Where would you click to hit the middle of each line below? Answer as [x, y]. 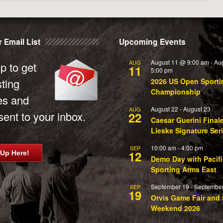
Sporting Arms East [184, 169]
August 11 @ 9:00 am [180, 62]
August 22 [165, 109]
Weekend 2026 [175, 208]
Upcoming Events [152, 42]
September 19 [170, 186]
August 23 [197, 109]
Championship [176, 92]
